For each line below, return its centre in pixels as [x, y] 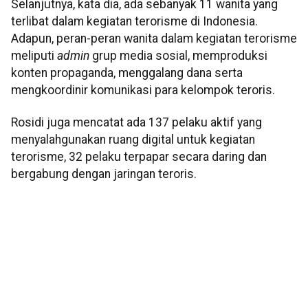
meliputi [34, 55]
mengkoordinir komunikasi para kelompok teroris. [143, 90]
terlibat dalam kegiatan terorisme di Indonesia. [134, 21]
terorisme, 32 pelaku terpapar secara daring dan [139, 157]
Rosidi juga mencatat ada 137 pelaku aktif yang [136, 123]
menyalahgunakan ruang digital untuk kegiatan [133, 140]
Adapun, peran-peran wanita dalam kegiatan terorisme [154, 38]
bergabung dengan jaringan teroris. [104, 174]
